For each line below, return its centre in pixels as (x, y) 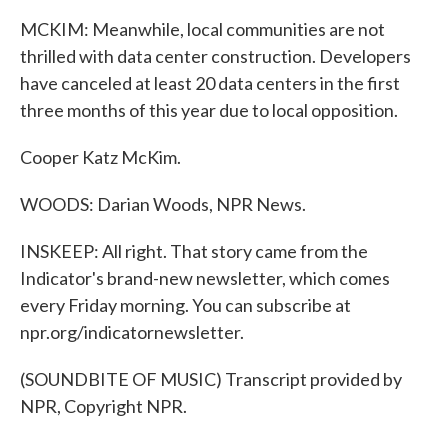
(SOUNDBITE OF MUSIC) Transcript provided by (211, 379)
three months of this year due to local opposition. (209, 110)
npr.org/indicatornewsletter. (132, 332)
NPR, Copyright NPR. (103, 406)
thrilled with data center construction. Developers (215, 56)
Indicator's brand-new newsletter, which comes (205, 278)
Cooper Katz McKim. (100, 157)
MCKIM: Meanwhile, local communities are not (202, 29)
